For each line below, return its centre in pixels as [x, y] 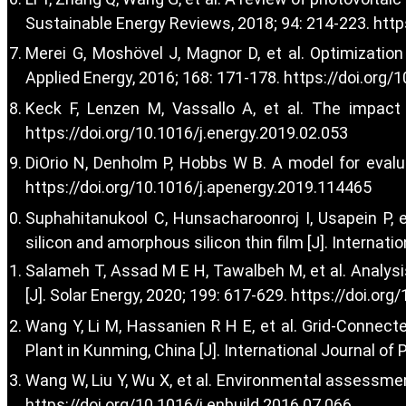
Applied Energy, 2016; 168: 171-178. [155, 78]
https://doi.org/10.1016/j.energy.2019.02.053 [187, 132]
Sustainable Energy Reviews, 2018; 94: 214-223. [199, 23]
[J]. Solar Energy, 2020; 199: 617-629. [158, 295]
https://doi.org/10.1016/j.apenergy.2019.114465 [198, 188]
